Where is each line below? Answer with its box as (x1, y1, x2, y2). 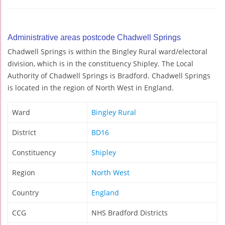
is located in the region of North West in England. (8, 83, 174, 93)
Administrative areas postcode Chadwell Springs (8, 33, 181, 42)
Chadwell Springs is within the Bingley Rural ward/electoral (8, 47, 207, 57)
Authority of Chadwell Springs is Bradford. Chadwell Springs (8, 71, 210, 81)
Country (12, 188, 39, 198)
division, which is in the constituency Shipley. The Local (8, 59, 193, 69)
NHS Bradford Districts (91, 208, 168, 218)
